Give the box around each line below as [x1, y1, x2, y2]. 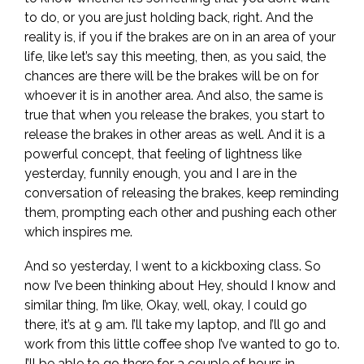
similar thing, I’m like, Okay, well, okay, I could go [24, 297, 307, 313]
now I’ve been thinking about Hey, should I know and [24, 278, 336, 293]
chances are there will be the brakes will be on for [24, 68, 318, 84]
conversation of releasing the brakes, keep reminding [24, 185, 339, 201]
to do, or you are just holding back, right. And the [24, 10, 313, 25]
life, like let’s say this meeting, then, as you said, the [24, 49, 326, 64]
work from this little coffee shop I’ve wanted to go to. [24, 336, 340, 352]
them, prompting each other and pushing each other [24, 205, 336, 220]
